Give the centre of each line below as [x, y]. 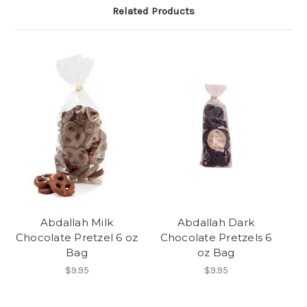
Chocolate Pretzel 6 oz [77, 238]
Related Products [153, 11]
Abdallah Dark [216, 223]
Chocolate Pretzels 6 [216, 238]
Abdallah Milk [77, 223]
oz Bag [216, 253]
